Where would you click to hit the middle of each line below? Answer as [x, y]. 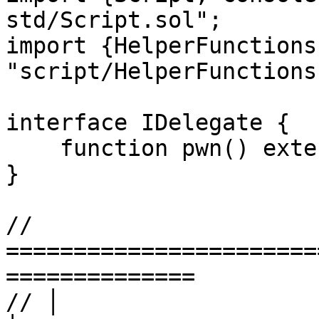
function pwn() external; [33, 148]
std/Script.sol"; [114, 20]
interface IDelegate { [148, 122]
